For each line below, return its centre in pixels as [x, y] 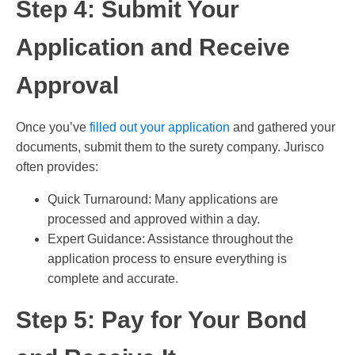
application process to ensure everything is [167, 259]
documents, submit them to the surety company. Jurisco [170, 147]
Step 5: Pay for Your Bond [161, 320]
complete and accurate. [113, 279]
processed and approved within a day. [154, 219]
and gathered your [284, 128]
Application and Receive [153, 48]
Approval [67, 86]
